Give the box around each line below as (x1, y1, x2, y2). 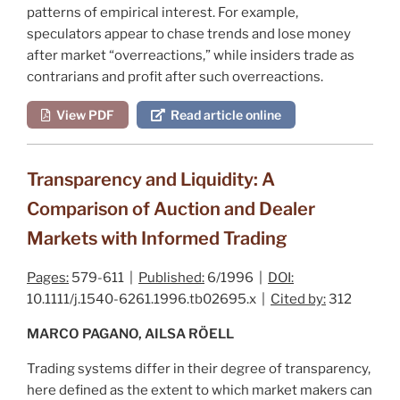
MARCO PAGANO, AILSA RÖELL (27, 325, 234, 342)
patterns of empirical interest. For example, (27, 4, 298, 21)
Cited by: (271, 290, 326, 307)
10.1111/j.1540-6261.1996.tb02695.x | (27, 290, 271, 307)
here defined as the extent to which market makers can (27, 381, 372, 398)
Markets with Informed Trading (27, 227, 287, 249)
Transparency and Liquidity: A (27, 168, 275, 190)
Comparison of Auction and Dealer (27, 197, 315, 220)
